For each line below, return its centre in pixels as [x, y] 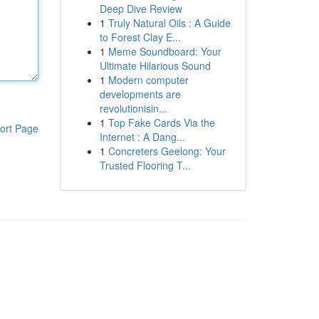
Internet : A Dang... [142, 137]
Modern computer [148, 80]
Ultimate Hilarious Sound [155, 66]
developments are [140, 94]
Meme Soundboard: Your [164, 51]
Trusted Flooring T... [145, 165]
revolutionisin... [133, 108]
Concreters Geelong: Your [167, 151]
